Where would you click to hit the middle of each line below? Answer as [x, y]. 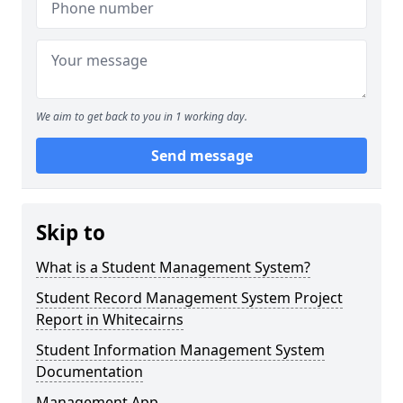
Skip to [71, 233]
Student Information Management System [180, 350]
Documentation [90, 372]
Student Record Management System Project [189, 298]
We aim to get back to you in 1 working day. [142, 116]
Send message [201, 156]
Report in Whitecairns [110, 319]
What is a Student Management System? [173, 267]
